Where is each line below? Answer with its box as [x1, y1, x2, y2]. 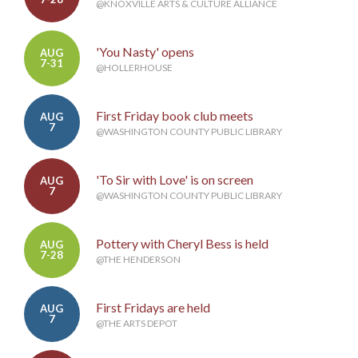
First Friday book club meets [95, 108, 253, 124]
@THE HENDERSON [95, 253, 181, 266]
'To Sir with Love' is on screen [95, 172, 253, 188]
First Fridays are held [95, 300, 210, 316]
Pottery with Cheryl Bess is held [95, 236, 268, 252]
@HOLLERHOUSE [95, 62, 173, 74]
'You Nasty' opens [95, 44, 194, 60]
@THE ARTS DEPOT [95, 317, 177, 330]
